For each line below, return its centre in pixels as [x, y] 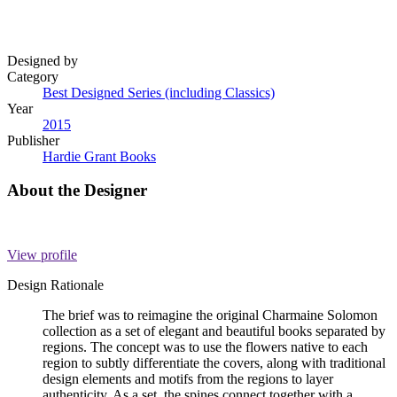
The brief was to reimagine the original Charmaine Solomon [210, 315]
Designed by [43, 60]
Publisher [33, 140]
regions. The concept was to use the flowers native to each [205, 347]
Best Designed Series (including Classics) [159, 92]
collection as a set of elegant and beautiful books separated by [214, 331]
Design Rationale [55, 285]
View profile [42, 255]
